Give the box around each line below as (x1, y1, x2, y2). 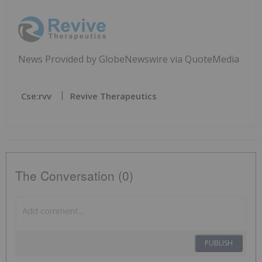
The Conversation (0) (15, 167, 133, 185)
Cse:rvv (21, 90, 51, 102)
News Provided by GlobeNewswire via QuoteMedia (18, 53, 239, 66)
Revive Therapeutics (70, 90, 157, 102)
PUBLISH (205, 238, 233, 249)
